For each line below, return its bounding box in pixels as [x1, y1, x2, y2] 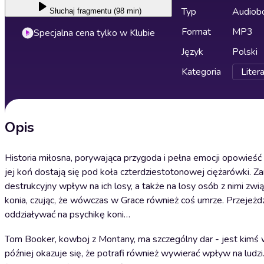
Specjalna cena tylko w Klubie [34, 27, 155, 39]
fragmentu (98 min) [77, 6, 141, 15]
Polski [232, 45, 258, 58]
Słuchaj [49, 6, 75, 15]
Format [181, 25, 211, 38]
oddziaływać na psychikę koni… [5, 208, 130, 221]
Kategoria [181, 65, 221, 78]
